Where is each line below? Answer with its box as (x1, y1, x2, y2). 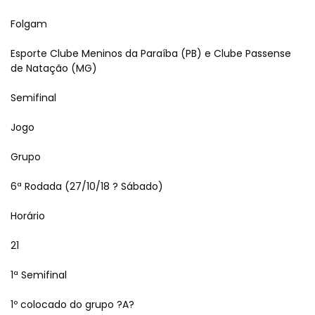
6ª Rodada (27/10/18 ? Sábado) (11, 179, 163, 193)
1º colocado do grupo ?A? (11, 297, 134, 311)
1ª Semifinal (11, 268, 67, 282)
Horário (11, 209, 45, 223)
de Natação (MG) (11, 61, 97, 75)
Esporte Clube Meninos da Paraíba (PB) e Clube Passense (11, 46, 291, 60)
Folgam (11, 17, 47, 31)
